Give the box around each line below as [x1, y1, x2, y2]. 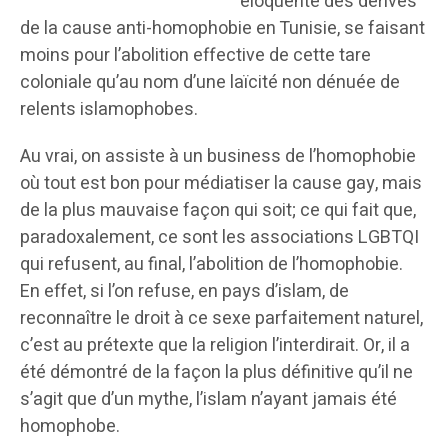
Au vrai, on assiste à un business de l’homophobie [20, 143, 416, 171]
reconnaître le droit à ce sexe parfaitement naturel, [20, 305, 423, 333]
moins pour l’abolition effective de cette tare [20, 42, 371, 70]
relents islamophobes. [20, 96, 198, 124]
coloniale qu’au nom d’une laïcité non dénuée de [20, 69, 400, 97]
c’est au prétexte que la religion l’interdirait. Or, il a [20, 332, 410, 360]
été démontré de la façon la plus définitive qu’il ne [20, 359, 413, 387]
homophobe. [20, 413, 120, 441]
